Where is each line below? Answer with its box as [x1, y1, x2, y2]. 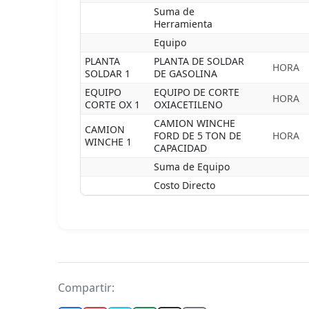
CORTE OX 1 [85, 98, 140, 111]
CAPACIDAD [154, 141, 207, 154]
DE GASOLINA [154, 67, 217, 80]
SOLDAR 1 [85, 67, 130, 80]
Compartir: [58, 280, 114, 295]
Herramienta [154, 17, 212, 30]
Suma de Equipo [154, 160, 230, 173]
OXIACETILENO [154, 98, 223, 111]
